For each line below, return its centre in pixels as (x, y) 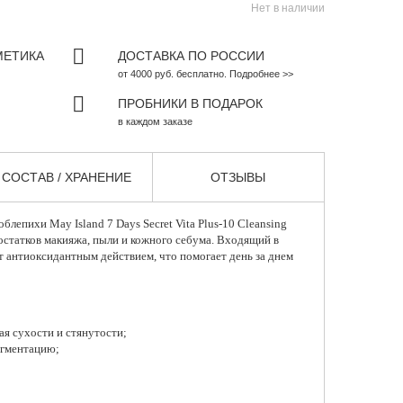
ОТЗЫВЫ (238, 178)
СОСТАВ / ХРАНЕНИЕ (67, 178)
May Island (76, 224)
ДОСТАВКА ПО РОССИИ (191, 56)
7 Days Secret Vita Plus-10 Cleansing (195, 224)
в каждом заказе (155, 122)
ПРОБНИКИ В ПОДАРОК (190, 104)
